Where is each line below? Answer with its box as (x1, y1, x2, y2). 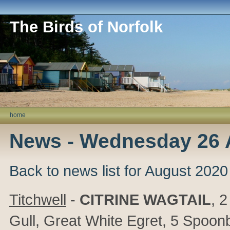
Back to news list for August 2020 (9, 162, 228, 179)
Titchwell (9, 191, 66, 208)
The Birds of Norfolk (10, 18, 163, 36)
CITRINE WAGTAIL (80, 191, 211, 208)
